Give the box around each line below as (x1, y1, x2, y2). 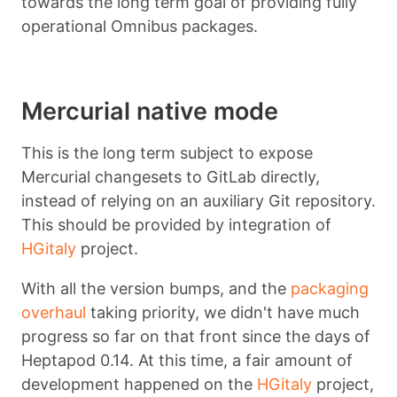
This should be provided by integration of (21, 214, 331, 234)
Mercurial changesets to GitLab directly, (21, 167, 320, 186)
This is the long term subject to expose (21, 143, 313, 162)
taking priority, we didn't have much (86, 302, 360, 322)
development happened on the (21, 374, 257, 393)
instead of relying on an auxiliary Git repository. (21, 191, 376, 210)
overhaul (21, 302, 86, 322)
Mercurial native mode (21, 96, 278, 126)
